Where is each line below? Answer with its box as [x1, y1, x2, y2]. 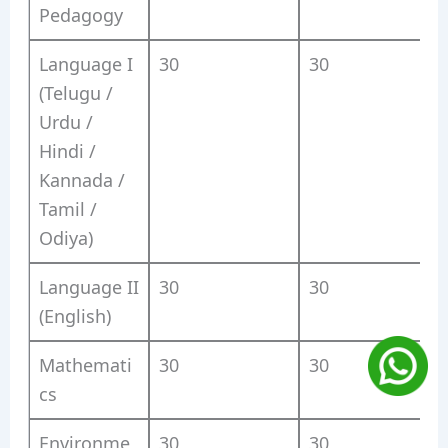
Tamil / [38, 197, 97, 222]
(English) [38, 304, 111, 329]
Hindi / [38, 139, 96, 164]
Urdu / [38, 110, 93, 135]
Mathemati [38, 353, 132, 378]
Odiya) [38, 226, 93, 251]
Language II [38, 275, 139, 300]
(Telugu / [38, 81, 113, 106]
